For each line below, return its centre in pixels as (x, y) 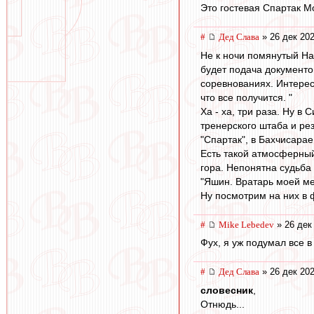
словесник (227, 290)
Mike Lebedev (246, 224)
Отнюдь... (223, 304)
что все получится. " (246, 97)
